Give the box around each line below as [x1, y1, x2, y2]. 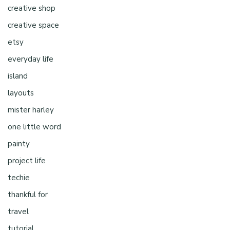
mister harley [8, 104, 54, 115]
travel [8, 206, 29, 217]
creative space [8, 20, 59, 30]
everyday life [8, 53, 53, 64]
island [8, 70, 28, 81]
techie [8, 172, 30, 183]
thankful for [8, 189, 48, 200]
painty [8, 138, 30, 149]
